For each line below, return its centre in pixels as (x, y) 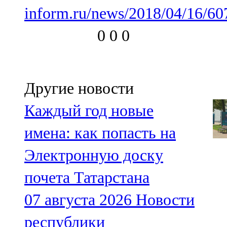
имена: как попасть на (100, 133)
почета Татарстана (87, 178)
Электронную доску (94, 155)
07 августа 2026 (78, 200)
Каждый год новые (89, 111)
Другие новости (79, 88)
